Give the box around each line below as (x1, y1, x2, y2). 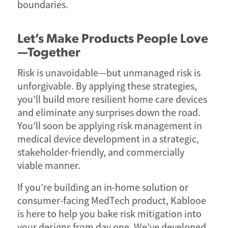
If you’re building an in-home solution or (17, 181, 188, 194)
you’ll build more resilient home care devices (17, 93, 207, 106)
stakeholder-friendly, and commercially (17, 146, 184, 159)
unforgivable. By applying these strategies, (17, 80, 197, 93)
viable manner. (17, 159, 80, 173)
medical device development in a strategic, (17, 133, 199, 146)
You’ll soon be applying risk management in (17, 120, 202, 133)
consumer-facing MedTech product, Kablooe (17, 194, 206, 208)
